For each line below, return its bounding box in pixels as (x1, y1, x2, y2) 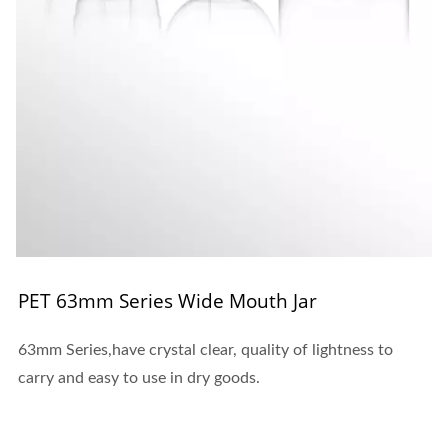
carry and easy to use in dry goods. (18, 369, 260, 386)
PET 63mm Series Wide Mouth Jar (18, 287, 317, 314)
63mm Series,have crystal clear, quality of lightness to (18, 341, 393, 358)
